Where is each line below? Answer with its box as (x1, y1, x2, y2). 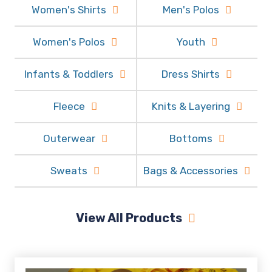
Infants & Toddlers (24, 68, 114, 80)
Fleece (53, 100, 85, 112)
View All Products (76, 211, 183, 225)
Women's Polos (33, 36, 106, 48)
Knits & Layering (151, 100, 230, 112)
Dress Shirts (161, 68, 220, 80)
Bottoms (169, 132, 212, 144)
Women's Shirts (32, 4, 107, 16)
